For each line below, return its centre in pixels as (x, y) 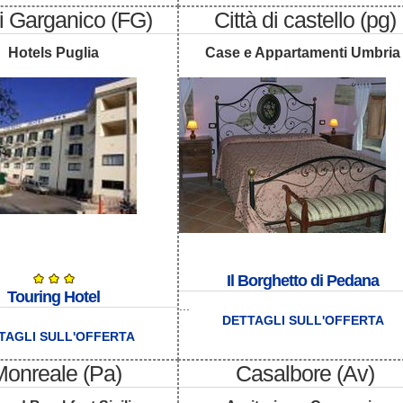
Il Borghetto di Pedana (303, 281)
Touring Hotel (54, 297)
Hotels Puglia (54, 53)
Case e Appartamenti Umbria (303, 53)
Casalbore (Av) (305, 373)
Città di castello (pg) (305, 19)
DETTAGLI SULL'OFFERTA (303, 321)
